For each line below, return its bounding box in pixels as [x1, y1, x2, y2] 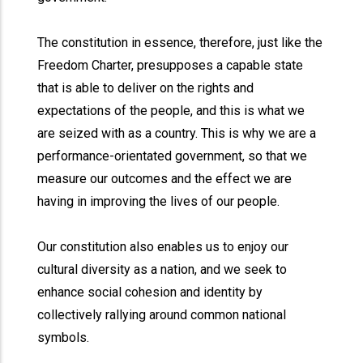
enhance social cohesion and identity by [37, 284, 263, 300]
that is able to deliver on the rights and [37, 80, 254, 96]
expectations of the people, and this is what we [37, 103, 305, 118]
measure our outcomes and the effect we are [37, 171, 293, 186]
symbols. [37, 330, 90, 345]
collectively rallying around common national [37, 307, 287, 322]
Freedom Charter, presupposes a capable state [37, 58, 304, 73]
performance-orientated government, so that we [37, 148, 308, 164]
